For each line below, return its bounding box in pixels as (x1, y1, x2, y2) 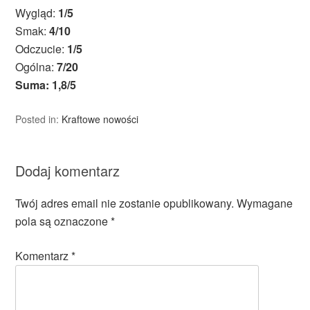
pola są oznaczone (15, 213, 111, 230)
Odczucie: (15, 41, 68, 57)
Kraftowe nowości (62, 112, 139, 127)
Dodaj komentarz (15, 161, 120, 181)
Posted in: (15, 112, 62, 127)
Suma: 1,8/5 (15, 77, 77, 93)
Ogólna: (15, 59, 57, 75)
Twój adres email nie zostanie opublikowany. (15, 195, 235, 212)
